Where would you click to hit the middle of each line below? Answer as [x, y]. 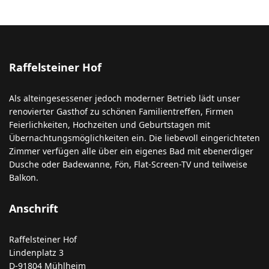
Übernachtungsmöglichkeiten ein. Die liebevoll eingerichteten [134, 138]
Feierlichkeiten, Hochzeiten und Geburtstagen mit [110, 125]
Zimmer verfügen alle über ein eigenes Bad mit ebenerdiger [131, 151]
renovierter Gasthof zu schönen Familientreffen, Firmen [121, 111]
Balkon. [24, 177]
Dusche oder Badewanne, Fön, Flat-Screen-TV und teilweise [128, 164]
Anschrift [34, 208]
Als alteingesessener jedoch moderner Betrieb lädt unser [125, 98]
